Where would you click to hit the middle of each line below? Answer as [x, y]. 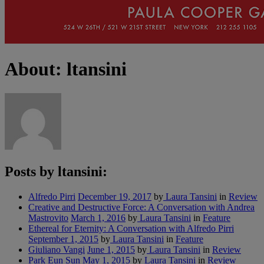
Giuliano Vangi [57, 249]
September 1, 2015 [63, 239]
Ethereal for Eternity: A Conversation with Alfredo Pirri [131, 228]
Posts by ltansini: [56, 171]
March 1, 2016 [98, 217]
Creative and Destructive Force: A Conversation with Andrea [141, 207]
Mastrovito [48, 217]
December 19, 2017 [115, 196]
